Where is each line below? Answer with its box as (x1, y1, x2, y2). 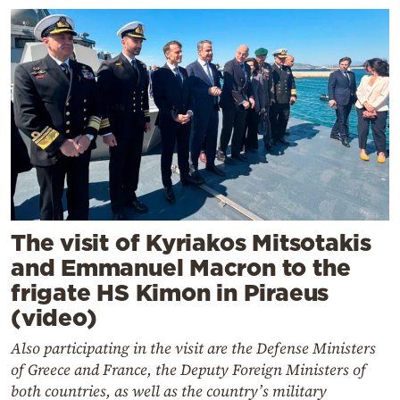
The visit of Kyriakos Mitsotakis (11, 229, 371, 256)
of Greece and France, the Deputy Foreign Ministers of (11, 359, 366, 381)
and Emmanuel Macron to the (11, 254, 351, 281)
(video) (11, 304, 97, 331)
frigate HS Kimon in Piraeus (11, 279, 329, 306)
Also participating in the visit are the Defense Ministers (11, 337, 376, 360)
